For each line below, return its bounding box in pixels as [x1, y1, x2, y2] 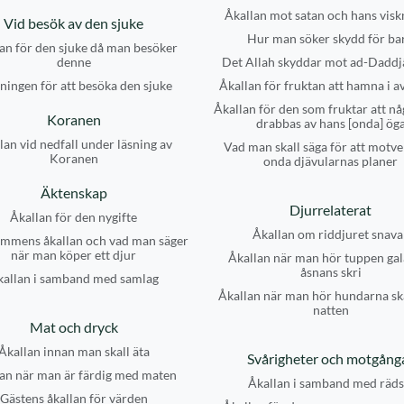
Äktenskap [40, 184, 107, 201]
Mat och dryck [29, 318, 118, 335]
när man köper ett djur [11, 247, 136, 262]
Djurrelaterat [289, 201, 372, 218]
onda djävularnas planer [263, 153, 398, 169]
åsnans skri [299, 264, 362, 280]
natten [312, 302, 349, 317]
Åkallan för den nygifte [10, 209, 137, 225]
